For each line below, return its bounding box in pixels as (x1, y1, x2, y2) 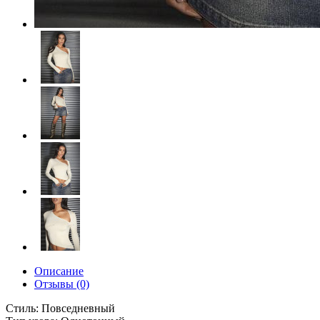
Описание (34, 265, 84, 278)
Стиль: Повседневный (6, 302, 115, 315)
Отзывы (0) (34, 278, 89, 291)
